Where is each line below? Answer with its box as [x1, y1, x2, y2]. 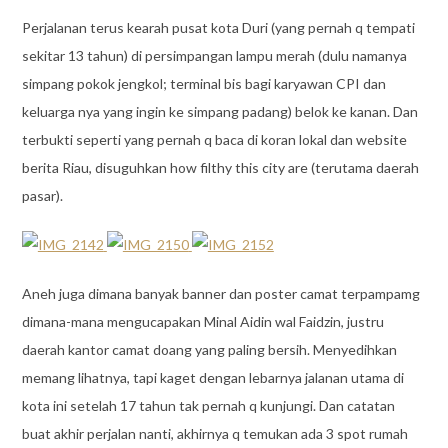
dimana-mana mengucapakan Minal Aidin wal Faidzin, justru [21, 313, 384, 331]
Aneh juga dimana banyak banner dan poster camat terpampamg [21, 285, 420, 303]
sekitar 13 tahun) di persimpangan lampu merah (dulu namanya [21, 47, 407, 65]
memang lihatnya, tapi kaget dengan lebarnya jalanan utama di [21, 369, 404, 387]
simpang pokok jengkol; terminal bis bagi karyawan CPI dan [21, 75, 386, 93]
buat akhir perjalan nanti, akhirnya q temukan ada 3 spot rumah [21, 425, 408, 443]
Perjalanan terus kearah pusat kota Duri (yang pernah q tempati [21, 19, 415, 37]
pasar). [21, 187, 63, 205]
